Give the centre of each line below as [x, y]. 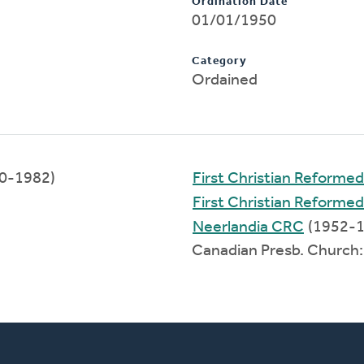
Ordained [225, 80]
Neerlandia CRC [248, 227]
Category [219, 61]
